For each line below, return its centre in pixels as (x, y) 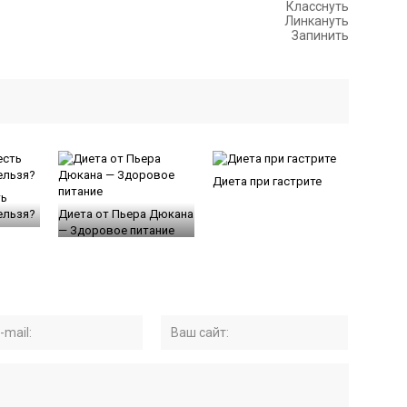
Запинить (320, 35)
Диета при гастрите (267, 181)
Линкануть (317, 21)
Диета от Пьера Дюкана (126, 214)
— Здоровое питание (116, 230)
